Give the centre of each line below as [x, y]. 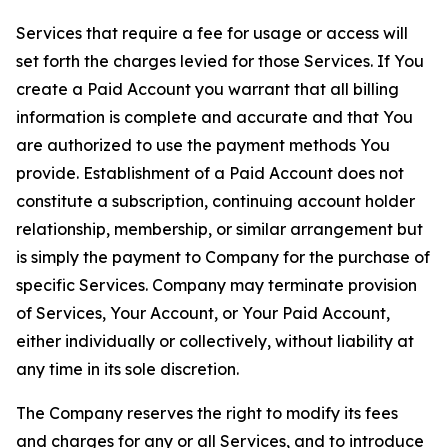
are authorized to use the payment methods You [203, 145]
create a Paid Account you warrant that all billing [207, 89]
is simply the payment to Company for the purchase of [223, 257]
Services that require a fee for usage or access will [212, 33]
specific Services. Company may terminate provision [216, 285]
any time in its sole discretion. [127, 369]
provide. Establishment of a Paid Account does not [210, 173]
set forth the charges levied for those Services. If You [220, 61]
